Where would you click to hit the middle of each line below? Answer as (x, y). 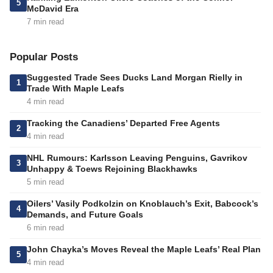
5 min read (45, 182)
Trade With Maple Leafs (76, 89)
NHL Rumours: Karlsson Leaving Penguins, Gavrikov (137, 158)
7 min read (45, 22)
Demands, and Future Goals (85, 215)
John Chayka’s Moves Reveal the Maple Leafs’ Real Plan (144, 250)
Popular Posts (44, 57)
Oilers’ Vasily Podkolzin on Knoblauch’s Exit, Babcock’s (143, 204)
